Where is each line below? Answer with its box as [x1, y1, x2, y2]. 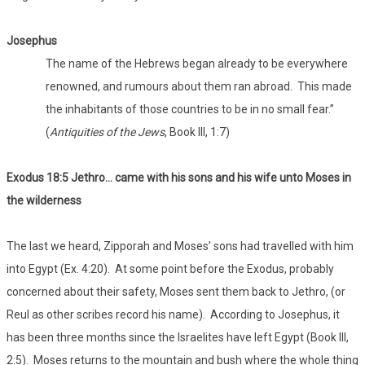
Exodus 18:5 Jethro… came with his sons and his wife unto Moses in [7, 171, 351, 185]
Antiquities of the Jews [50, 125, 165, 139]
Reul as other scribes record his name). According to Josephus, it [7, 308, 340, 322]
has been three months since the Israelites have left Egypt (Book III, [7, 331, 349, 345]
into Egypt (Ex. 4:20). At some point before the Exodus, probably [7, 262, 334, 276]
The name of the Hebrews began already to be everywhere [46, 57, 348, 71]
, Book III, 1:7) [165, 125, 230, 139]
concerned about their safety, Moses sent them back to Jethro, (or [7, 285, 345, 299]
